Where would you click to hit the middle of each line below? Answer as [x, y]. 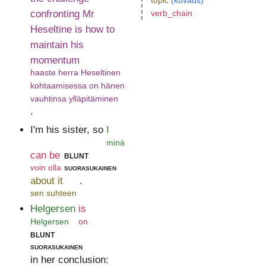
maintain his [57, 45]
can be [45, 156]
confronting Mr [62, 14]
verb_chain [172, 13]
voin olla [45, 168]
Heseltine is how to [72, 29]
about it [46, 180]
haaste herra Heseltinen [75, 73]
